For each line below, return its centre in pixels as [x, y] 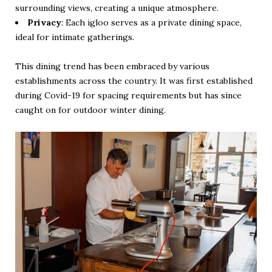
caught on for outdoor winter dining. [90, 110]
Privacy [44, 22]
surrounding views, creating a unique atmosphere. [117, 8]
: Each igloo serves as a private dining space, [151, 22]
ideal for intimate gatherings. [75, 37]
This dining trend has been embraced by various [112, 66]
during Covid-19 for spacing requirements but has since [128, 95]
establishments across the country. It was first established [134, 80]
